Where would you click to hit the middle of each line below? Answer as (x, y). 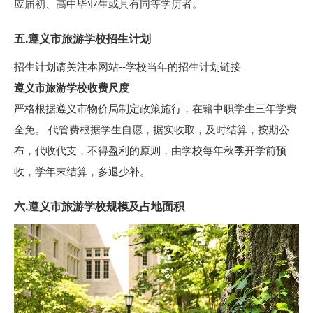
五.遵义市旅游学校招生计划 (82, 38)
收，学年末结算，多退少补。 (82, 170)
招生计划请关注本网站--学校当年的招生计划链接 (128, 66)
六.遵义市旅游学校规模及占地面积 (99, 205)
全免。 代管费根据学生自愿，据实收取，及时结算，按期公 (152, 129)
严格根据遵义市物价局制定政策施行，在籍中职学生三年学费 (155, 108)
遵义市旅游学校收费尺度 (72, 87)
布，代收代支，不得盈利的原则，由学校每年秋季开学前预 (150, 150)
